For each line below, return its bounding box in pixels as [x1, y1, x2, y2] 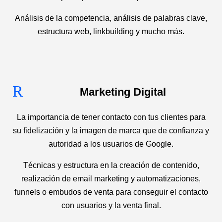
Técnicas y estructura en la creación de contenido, [23, 161, 199, 169]
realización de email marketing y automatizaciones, [21, 174, 201, 183]
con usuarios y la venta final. [61, 201, 161, 210]
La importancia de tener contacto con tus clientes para [16, 113, 206, 121]
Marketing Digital [79, 86, 166, 98]
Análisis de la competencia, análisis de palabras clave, [15, 14, 207, 22]
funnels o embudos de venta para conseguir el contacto [14, 188, 208, 196]
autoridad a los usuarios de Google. [49, 140, 173, 148]
